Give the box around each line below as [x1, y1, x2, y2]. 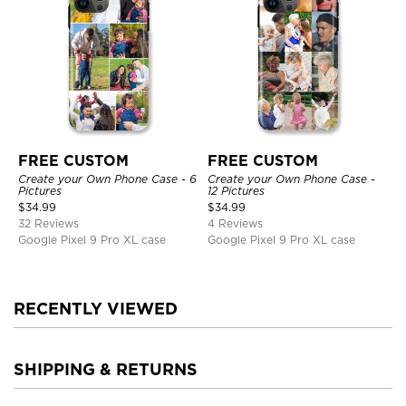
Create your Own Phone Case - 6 [18, 172, 197, 186]
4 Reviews [208, 217, 263, 230]
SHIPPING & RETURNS [14, 360, 198, 379]
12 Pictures [208, 184, 265, 198]
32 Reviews [18, 217, 79, 230]
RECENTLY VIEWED [14, 299, 178, 318]
